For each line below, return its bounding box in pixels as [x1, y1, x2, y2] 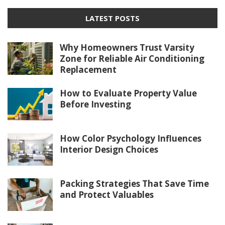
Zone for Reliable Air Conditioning [60, 52, 204, 64]
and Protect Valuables [60, 188, 154, 200]
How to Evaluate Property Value [60, 87, 197, 99]
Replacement [60, 63, 117, 75]
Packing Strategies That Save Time [60, 177, 209, 189]
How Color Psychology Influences [60, 132, 201, 144]
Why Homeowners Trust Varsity [60, 41, 194, 53]
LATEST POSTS [85, 13, 140, 23]
